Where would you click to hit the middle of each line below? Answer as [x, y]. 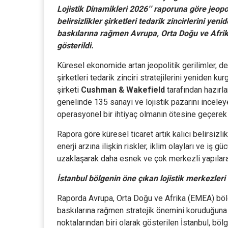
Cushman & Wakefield [123, 90]
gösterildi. [75, 46]
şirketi [69, 90]
